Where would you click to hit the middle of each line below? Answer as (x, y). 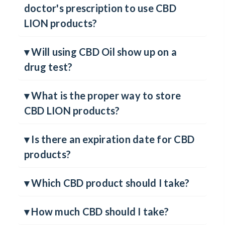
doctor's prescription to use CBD (100, 27)
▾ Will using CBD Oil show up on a (100, 71)
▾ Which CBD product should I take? (107, 202)
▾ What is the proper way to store (102, 114)
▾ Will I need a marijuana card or (98, 12)
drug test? (48, 86)
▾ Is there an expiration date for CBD (109, 158)
